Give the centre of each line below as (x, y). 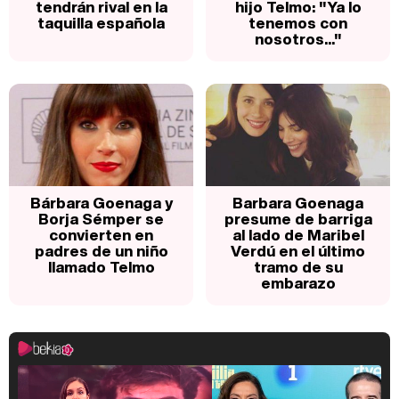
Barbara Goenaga (298, 203)
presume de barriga (298, 219)
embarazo (298, 283)
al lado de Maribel (298, 235)
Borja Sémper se (101, 219)
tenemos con (298, 23)
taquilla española (101, 23)
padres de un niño (101, 251)
